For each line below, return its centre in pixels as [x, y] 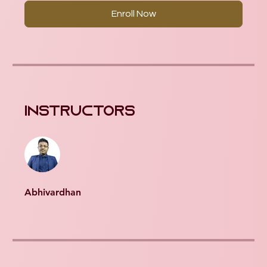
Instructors [80, 112]
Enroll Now [133, 13]
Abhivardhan [53, 192]
